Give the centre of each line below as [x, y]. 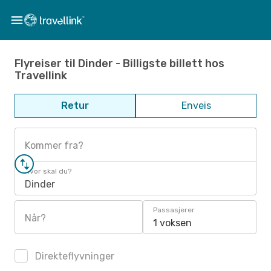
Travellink [41, 75]
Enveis [196, 106]
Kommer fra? [54, 145]
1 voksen [172, 223]
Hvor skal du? [48, 171]
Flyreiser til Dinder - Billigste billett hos [119, 63]
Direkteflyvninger [73, 256]
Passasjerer [174, 210]
